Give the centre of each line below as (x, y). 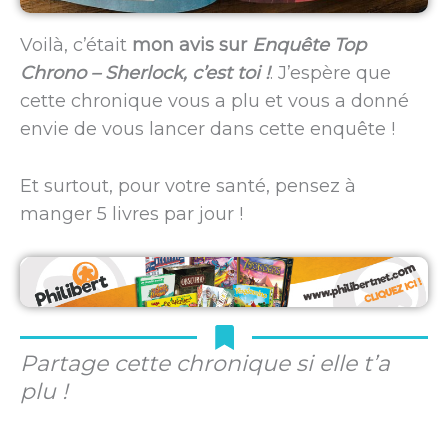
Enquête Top (309, 45)
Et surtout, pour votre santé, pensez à (188, 186)
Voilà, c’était (76, 45)
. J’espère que (330, 73)
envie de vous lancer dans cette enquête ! (207, 129)
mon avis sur (192, 45)
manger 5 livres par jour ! (131, 214)
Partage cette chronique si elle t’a (205, 364)
